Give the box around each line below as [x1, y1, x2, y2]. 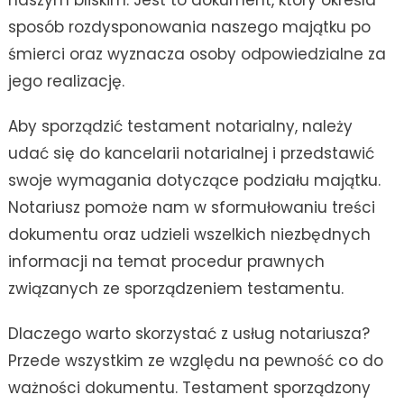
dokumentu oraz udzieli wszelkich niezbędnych [7, 224, 371, 246]
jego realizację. [7, 70, 124, 93]
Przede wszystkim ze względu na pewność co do [7, 350, 383, 372]
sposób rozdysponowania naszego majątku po [7, 16, 371, 39]
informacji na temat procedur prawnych [7, 251, 325, 273]
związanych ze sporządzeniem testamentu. [7, 278, 344, 300]
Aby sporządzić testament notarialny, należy [7, 115, 353, 138]
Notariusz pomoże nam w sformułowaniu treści [7, 197, 375, 219]
